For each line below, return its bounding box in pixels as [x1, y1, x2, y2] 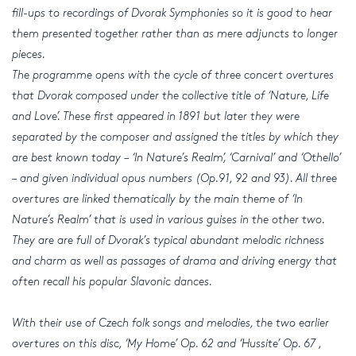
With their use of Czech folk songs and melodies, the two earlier [12, 317, 329, 328]
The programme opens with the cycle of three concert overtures [12, 69, 334, 80]
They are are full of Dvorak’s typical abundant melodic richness [12, 234, 324, 246]
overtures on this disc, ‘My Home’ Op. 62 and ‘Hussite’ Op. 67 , [12, 338, 321, 349]
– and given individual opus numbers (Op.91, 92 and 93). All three [12, 172, 337, 184]
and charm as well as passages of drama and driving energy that [12, 255, 337, 266]
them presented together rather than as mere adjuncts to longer [12, 28, 338, 39]
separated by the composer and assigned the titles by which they [12, 131, 339, 142]
